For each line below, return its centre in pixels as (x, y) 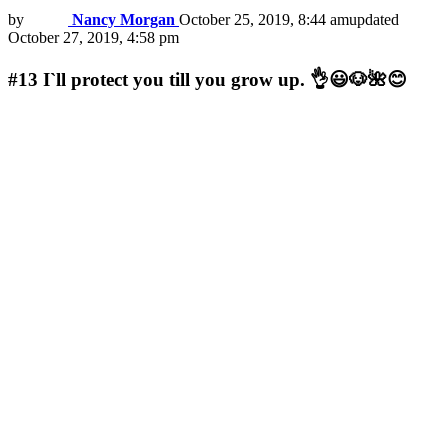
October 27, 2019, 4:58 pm (93, 38)
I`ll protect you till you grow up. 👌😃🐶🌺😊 (225, 79)
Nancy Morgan (123, 20)
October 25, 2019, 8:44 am (264, 20)
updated (374, 20)
